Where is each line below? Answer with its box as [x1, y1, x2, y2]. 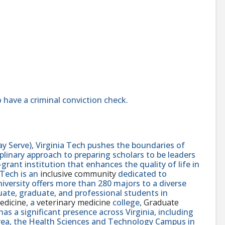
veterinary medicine [37, 197, 110, 208]
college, [110, 197, 144, 208]
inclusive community [40, 168, 116, 180]
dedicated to [116, 168, 167, 180]
